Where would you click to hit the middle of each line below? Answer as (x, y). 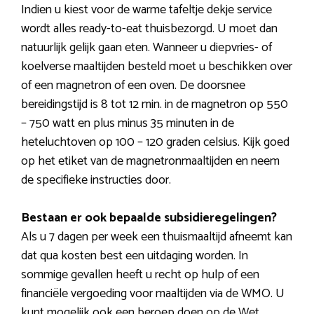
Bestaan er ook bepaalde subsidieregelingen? (149, 218)
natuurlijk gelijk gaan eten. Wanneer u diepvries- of (146, 48)
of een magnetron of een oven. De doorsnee (133, 86)
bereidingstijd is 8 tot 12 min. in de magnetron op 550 (155, 105)
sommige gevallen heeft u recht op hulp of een (140, 275)
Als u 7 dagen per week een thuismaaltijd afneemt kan (157, 237)
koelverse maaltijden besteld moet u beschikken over (157, 67)
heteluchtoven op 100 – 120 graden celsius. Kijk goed (155, 143)
